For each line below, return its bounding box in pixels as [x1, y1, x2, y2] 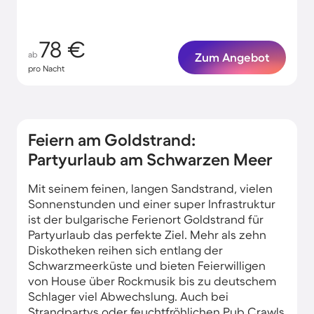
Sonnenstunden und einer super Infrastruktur [28, 197, 275, 210]
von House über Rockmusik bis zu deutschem [28, 274, 276, 287]
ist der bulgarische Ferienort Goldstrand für [28, 212, 264, 226]
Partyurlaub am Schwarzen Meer [28, 150, 273, 169]
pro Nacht [28, 64, 64, 73]
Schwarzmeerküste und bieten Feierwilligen [28, 259, 266, 272]
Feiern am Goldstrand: [28, 130, 196, 149]
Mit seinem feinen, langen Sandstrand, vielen [28, 182, 273, 195]
